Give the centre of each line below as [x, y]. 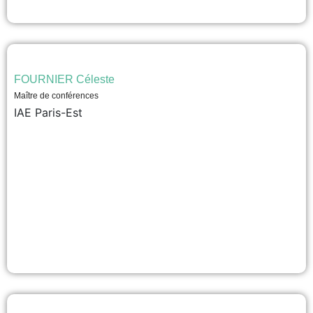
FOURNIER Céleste [64, 79]
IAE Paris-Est [48, 112]
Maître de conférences [56, 96]
